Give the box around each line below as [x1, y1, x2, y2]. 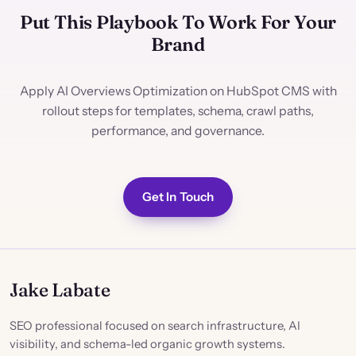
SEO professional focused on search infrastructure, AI [10, 318, 300, 333]
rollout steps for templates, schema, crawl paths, [42, 103, 314, 119]
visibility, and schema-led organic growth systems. [10, 336, 285, 351]
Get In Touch [142, 188, 214, 204]
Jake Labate [10, 277, 110, 301]
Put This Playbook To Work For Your [19, 10, 337, 34]
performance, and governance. [91, 123, 265, 139]
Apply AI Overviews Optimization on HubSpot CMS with [19, 83, 337, 99]
